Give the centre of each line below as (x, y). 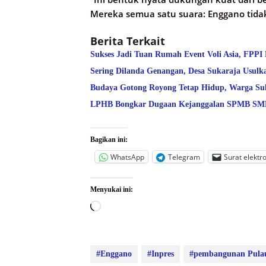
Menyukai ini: (112, 190)
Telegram (184, 157)
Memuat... (122, 208)
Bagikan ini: (109, 140)
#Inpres (161, 254)
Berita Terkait (128, 41)
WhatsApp (127, 157)
